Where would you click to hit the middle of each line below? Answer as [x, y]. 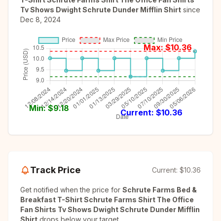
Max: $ [157, 48]
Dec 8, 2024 [40, 19]
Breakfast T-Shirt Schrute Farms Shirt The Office [107, 200]
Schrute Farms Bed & [160, 190]
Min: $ [41, 108]
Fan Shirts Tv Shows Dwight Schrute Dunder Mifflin [110, 209]
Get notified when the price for [71, 190]
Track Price [55, 170]
